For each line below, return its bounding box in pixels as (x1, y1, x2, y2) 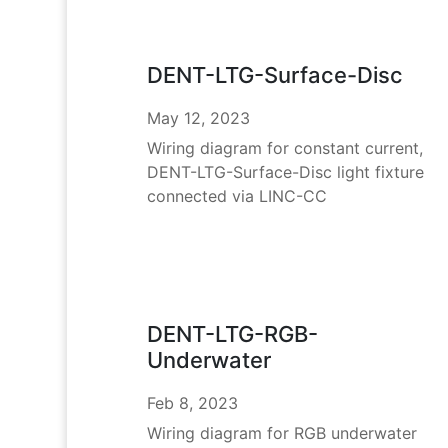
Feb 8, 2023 (146, 393, 238, 414)
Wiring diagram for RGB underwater (146, 423, 417, 444)
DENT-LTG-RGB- (146, 321, 318, 348)
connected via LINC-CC (146, 185, 327, 206)
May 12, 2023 (146, 107, 250, 128)
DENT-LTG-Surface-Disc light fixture (146, 161, 424, 182)
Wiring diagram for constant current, (146, 137, 423, 158)
